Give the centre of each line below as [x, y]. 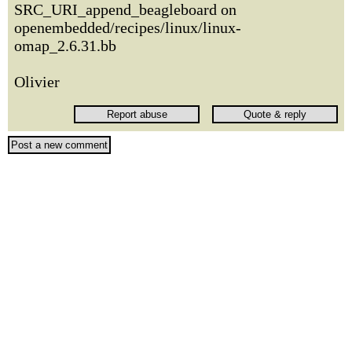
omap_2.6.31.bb [65, 45]
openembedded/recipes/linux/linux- [128, 27]
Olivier [37, 81]
